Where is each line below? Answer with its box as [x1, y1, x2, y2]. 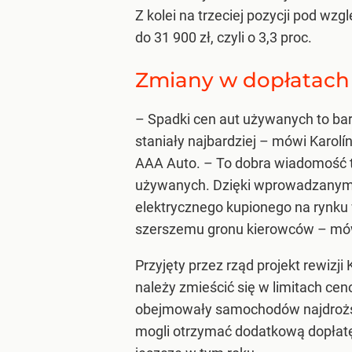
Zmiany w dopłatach [135, 68, 350, 93]
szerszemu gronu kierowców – [135, 221, 327, 238]
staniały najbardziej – [135, 133, 269, 150]
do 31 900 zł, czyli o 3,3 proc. [135, 28, 312, 46]
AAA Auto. [135, 155, 203, 172]
